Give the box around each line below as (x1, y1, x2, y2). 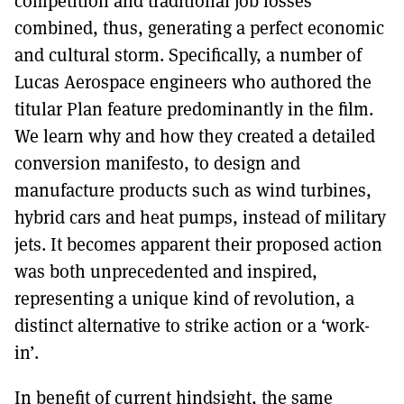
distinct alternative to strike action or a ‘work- (14, 313, 370, 337)
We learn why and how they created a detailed (14, 124, 375, 148)
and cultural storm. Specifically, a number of (14, 42, 362, 67)
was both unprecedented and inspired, (14, 259, 317, 283)
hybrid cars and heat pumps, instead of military (14, 205, 386, 229)
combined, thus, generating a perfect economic (14, 15, 384, 40)
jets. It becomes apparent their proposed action (14, 232, 382, 256)
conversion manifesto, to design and (14, 151, 300, 175)
